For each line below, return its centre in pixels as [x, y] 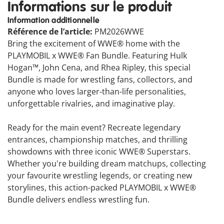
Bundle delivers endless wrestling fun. [78, 200]
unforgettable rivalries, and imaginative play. [91, 104]
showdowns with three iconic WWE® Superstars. [99, 152]
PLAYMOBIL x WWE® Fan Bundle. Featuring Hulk [97, 56]
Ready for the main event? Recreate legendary [94, 128]
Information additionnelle [53, 21]
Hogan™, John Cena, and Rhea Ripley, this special [99, 68]
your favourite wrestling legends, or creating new [100, 176]
